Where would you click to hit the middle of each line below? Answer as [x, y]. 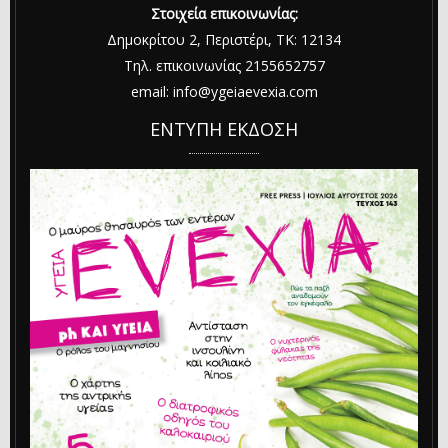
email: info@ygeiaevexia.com [224, 91]
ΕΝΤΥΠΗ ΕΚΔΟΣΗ [224, 128]
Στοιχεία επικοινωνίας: [224, 13]
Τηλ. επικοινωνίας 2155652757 [224, 65]
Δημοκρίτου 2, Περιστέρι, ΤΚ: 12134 [224, 39]
